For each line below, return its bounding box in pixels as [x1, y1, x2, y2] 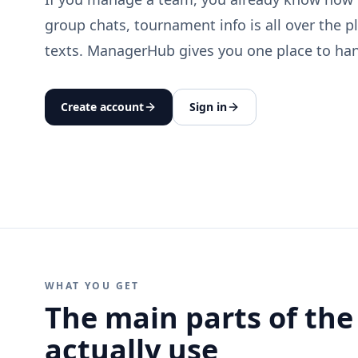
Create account [61, 99, 144, 114]
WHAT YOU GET [45, 279, 140, 292]
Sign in [189, 99, 227, 114]
